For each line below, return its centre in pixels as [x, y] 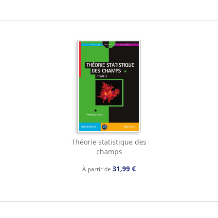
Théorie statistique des [109, 142]
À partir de [97, 169]
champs [109, 151]
